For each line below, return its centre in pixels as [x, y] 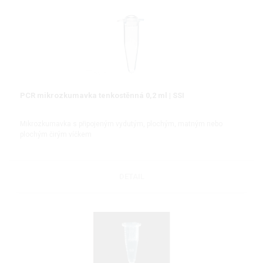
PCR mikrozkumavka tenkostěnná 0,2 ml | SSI [102, 95]
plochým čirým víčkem [56, 134]
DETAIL [131, 177]
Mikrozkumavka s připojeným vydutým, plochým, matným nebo [121, 124]
